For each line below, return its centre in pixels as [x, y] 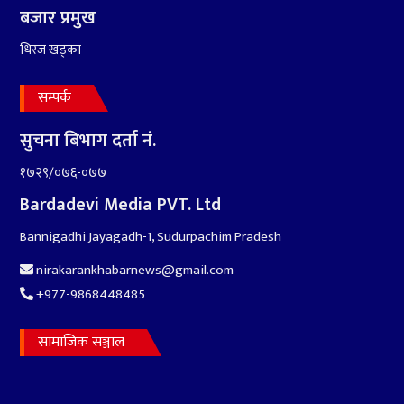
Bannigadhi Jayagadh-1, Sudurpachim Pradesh [151, 237]
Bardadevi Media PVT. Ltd [121, 205]
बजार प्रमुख [58, 18]
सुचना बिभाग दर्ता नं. [88, 141]
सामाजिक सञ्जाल [82, 343]
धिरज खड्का [51, 50]
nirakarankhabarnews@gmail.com [134, 271]
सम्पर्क [55, 98]
